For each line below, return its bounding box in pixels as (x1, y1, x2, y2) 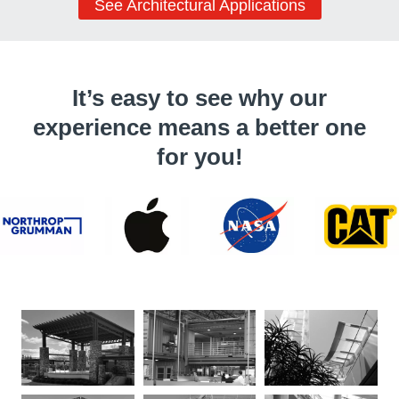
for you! (156, 143, 243, 171)
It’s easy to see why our (72, 85, 327, 112)
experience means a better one (33, 114, 366, 142)
